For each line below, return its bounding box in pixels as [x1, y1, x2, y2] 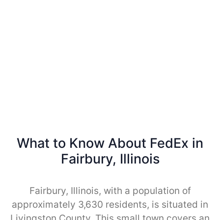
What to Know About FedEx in [17, 135, 203, 151]
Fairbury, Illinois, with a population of [29, 185, 191, 196]
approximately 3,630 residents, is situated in [12, 198, 208, 210]
